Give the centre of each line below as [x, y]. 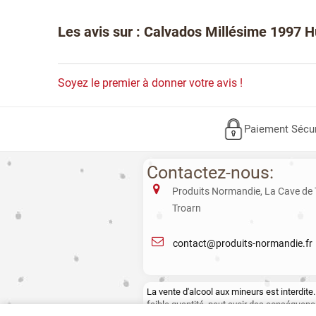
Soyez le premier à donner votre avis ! [151, 83]
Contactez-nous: [211, 172]
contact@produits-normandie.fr [243, 243]
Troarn [186, 208]
